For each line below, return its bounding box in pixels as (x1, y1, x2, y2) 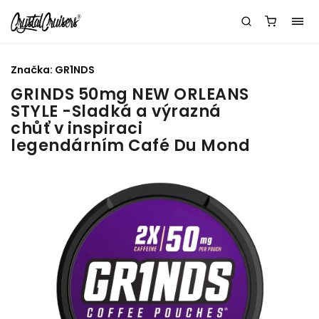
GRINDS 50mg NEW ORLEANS (11, 83, 249, 105)
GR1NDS (55, 63, 95, 77)
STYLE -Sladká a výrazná (11, 100, 221, 122)
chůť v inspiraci (11, 117, 142, 140)
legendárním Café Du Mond (11, 134, 250, 157)
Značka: (11, 63, 55, 77)
